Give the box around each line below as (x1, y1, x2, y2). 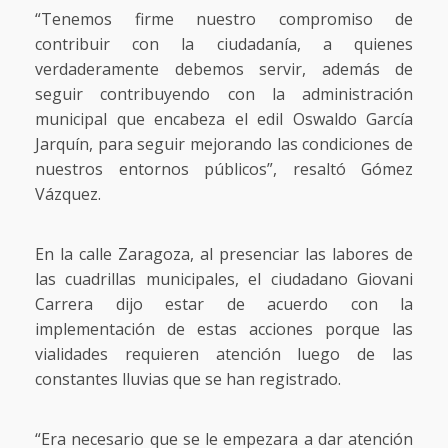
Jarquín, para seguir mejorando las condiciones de (35, 133, 413, 156)
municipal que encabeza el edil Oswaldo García (35, 108, 413, 131)
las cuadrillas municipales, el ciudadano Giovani (35, 268, 413, 291)
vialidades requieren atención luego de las (35, 343, 413, 366)
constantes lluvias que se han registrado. (35, 368, 341, 391)
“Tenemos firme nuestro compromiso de (35, 8, 413, 31)
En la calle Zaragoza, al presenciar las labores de (35, 243, 413, 266)
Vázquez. (35, 183, 101, 206)
